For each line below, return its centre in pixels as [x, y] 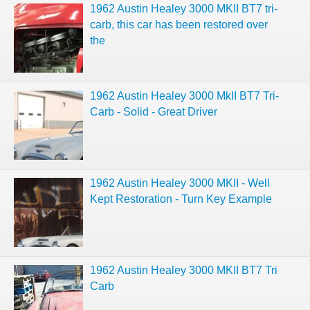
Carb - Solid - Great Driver [154, 112]
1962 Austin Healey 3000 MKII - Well [180, 183]
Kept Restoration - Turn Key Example [181, 199]
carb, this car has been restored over [179, 25]
